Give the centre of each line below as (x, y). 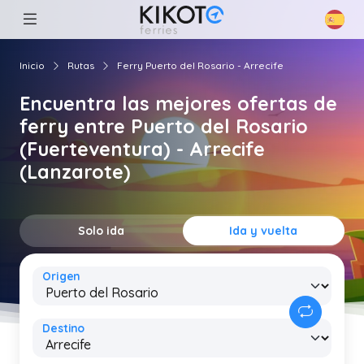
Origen (61, 276)
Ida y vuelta (264, 231)
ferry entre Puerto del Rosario (164, 126)
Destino (64, 328)
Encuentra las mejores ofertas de (178, 104)
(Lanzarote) (75, 172)
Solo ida (101, 231)
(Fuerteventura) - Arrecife (142, 149)
